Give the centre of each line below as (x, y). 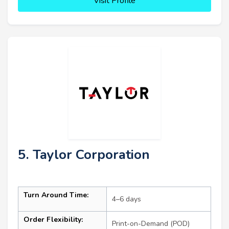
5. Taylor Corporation (84, 154)
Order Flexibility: (53, 219)
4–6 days (127, 199)
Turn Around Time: (56, 195)
